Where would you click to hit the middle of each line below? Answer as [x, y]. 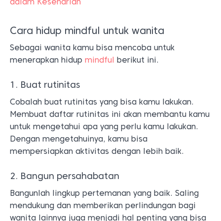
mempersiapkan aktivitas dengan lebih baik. [98, 151]
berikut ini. [138, 60]
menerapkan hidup [47, 60]
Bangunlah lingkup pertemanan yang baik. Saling [104, 193]
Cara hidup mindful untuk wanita [87, 30]
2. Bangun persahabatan [65, 176]
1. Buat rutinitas [45, 84]
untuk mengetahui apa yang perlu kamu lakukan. [104, 126]
